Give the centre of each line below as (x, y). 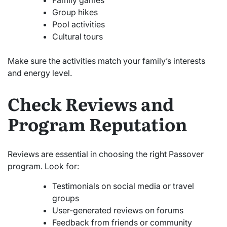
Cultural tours (78, 36)
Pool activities (79, 24)
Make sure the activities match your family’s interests (106, 61)
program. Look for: (43, 166)
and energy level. (40, 73)
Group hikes (75, 12)
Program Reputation (97, 123)
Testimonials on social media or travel (123, 186)
